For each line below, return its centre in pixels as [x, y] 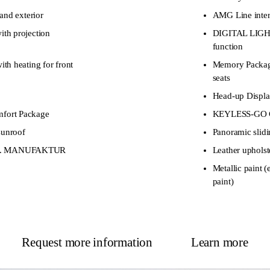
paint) [223, 181]
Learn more [219, 242]
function [228, 46]
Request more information [87, 242]
